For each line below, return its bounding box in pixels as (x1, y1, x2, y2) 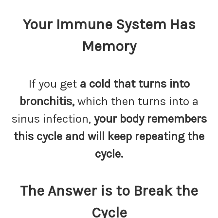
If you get (28, 77, 80, 91)
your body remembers (93, 112, 207, 126)
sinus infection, (11, 112, 94, 126)
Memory (82, 37, 136, 55)
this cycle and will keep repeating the (14, 129, 204, 143)
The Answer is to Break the (20, 182, 198, 200)
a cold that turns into (79, 77, 190, 91)
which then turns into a (74, 94, 199, 108)
